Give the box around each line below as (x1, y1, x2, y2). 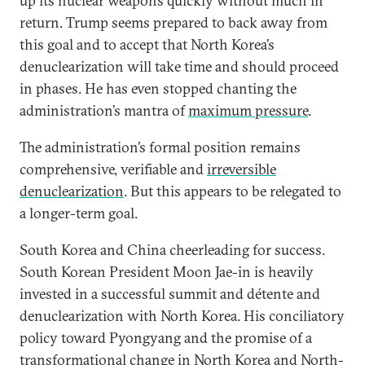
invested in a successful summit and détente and (20, 284, 320, 303)
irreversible (207, 160, 276, 178)
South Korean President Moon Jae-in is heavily (20, 262, 314, 281)
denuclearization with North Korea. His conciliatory (20, 306, 345, 325)
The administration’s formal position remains (20, 138, 301, 156)
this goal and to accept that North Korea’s (20, 35, 275, 54)
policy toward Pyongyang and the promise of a (20, 328, 312, 347)
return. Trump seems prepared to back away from (20, 13, 328, 32)
